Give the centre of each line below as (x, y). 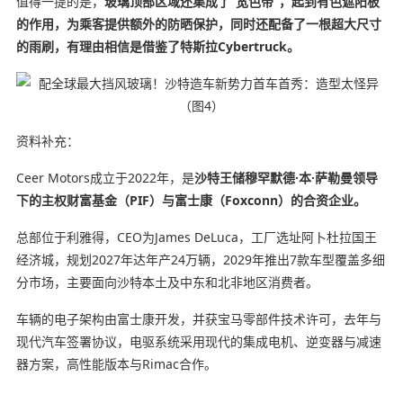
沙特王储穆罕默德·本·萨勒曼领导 (286, 177)
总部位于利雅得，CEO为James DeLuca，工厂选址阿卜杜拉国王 (196, 237)
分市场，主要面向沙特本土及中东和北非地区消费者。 (167, 282)
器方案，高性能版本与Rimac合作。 (116, 363)
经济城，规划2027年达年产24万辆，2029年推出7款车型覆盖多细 (200, 259)
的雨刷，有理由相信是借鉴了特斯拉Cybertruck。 (157, 46)
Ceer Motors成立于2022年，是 (105, 177)
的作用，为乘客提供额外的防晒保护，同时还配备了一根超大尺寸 (198, 23)
